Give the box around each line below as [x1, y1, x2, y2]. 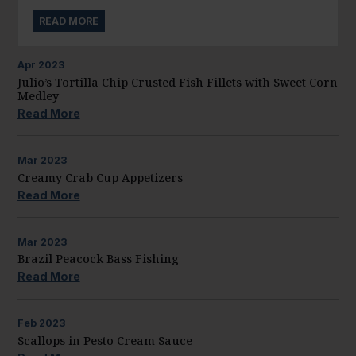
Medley [17, 88, 59, 104]
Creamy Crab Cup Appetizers [17, 169, 183, 185]
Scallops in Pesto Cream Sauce [17, 332, 192, 348]
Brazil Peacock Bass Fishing [17, 251, 179, 267]
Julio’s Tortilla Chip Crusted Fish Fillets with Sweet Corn [17, 75, 338, 91]
